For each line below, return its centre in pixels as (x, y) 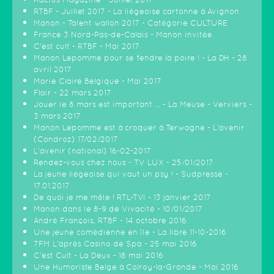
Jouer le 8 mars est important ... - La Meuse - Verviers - (143, 105)
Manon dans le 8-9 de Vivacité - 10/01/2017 (118, 209)
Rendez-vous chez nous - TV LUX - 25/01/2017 (124, 163)
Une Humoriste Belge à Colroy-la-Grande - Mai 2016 (136, 267)
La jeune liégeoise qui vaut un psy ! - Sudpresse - (131, 174)
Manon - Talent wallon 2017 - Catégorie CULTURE (131, 23)
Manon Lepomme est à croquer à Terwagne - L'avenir (139, 128)
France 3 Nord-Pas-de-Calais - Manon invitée (123, 35)
